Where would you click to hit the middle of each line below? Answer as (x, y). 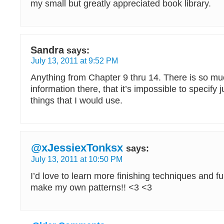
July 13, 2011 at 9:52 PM (74, 60)
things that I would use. (76, 100)
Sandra (47, 50)
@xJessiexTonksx (77, 148)
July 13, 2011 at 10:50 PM (77, 159)
